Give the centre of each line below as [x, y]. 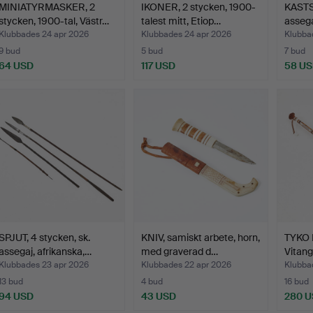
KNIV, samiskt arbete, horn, [201, 238]
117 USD [159, 66]
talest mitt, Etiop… [181, 21]
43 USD [159, 297]
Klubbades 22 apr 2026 [187, 265]
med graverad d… [180, 252]
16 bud [296, 282]
